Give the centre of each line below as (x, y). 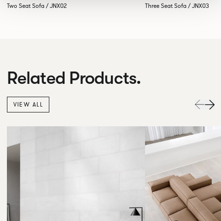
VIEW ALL (28, 104)
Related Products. (74, 78)
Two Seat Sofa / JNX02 (37, 6)
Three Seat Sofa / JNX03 (177, 6)
